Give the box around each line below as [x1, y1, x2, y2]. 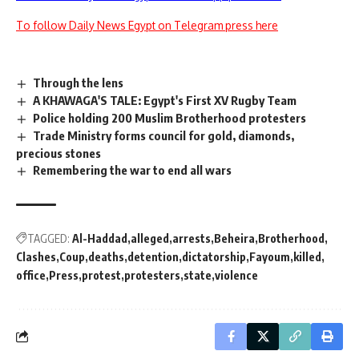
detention [127, 249, 179, 264]
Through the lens [33, 75, 124, 91]
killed [293, 249, 321, 264]
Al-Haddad [72, 231, 127, 245]
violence [215, 268, 258, 282]
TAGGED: [27, 231, 70, 245]
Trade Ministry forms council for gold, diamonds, [33, 127, 295, 143]
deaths [88, 249, 124, 264]
